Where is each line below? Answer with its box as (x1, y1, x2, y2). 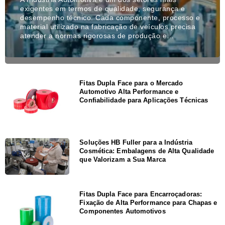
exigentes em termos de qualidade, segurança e (20, 4, 185, 13)
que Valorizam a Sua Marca (79, 156, 166, 164)
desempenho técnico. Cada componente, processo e (20, 13, 200, 22)
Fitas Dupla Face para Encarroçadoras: (79, 190, 202, 198)
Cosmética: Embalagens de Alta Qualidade (79, 147, 214, 155)
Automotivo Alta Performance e (79, 87, 179, 95)
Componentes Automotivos (79, 207, 166, 215)
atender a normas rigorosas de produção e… (20, 31, 174, 40)
